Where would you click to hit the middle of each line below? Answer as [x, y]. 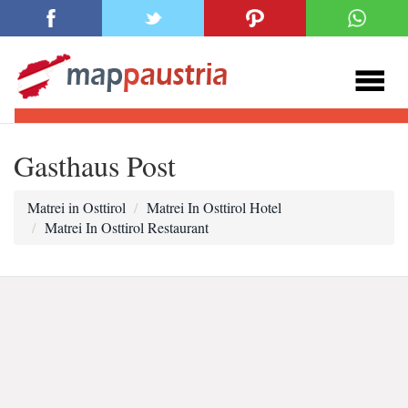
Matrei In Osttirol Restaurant [127, 227]
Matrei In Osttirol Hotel [214, 207]
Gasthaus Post [95, 165]
